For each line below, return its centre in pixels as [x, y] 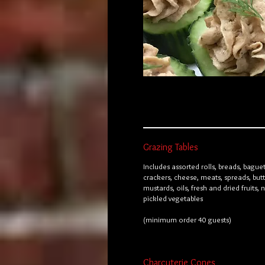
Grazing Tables [171, 147]
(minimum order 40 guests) [187, 219]
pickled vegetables [173, 198]
